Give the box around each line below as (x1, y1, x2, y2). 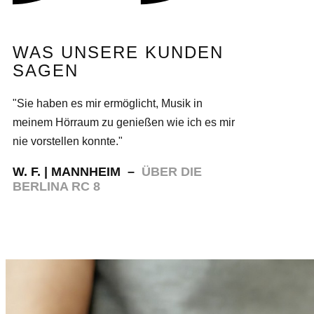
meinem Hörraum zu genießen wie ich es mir (13, 116, 235, 128)
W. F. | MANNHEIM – (13, 165, 142, 179)
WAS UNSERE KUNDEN (13, 43, 224, 62)
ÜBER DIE (142, 165, 202, 179)
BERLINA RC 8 (13, 179, 100, 193)
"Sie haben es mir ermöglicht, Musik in (13, 97, 203, 109)
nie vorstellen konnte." (13, 135, 123, 147)
